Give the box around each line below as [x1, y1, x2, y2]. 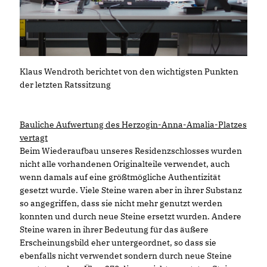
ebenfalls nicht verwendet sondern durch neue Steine [20, 250, 232, 261]
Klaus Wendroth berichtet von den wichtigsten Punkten [20, 66, 238, 77]
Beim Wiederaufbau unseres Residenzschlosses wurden [20, 145, 242, 156]
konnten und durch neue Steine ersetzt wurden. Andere [20, 210, 241, 222]
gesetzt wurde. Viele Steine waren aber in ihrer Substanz [20, 184, 242, 195]
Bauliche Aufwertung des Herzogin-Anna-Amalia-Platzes [20, 119, 247, 130]
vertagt [20, 132, 48, 143]
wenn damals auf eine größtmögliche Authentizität [20, 171, 221, 182]
